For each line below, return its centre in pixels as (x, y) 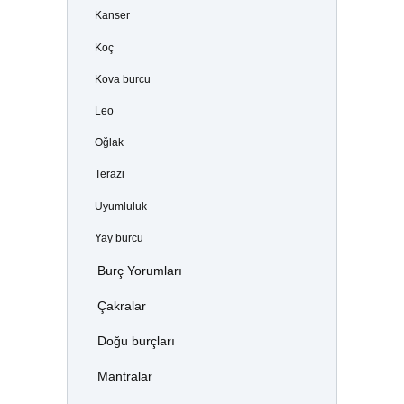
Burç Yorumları (139, 271)
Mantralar (124, 377)
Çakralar (121, 307)
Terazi (109, 174)
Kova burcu (122, 79)
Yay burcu (119, 238)
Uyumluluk (120, 206)
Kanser (112, 16)
